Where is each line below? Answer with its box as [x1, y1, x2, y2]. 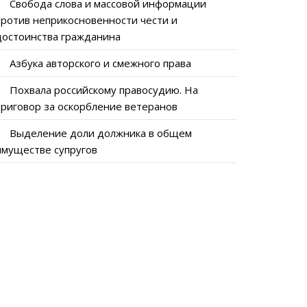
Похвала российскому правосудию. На [9, 83, 198, 97]
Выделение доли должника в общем [9, 126, 192, 140]
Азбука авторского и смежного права [9, 56, 191, 70]
